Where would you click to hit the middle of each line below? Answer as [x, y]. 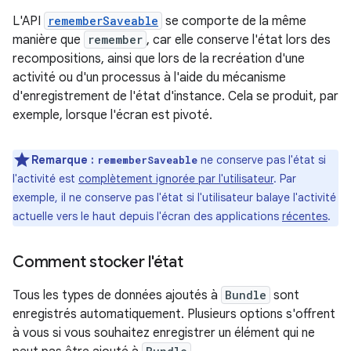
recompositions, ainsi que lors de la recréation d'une [159, 58]
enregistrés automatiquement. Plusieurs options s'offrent [174, 314]
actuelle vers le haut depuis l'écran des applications [147, 216]
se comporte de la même [234, 21]
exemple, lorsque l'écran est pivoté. [112, 115]
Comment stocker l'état [98, 262]
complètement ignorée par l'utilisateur [176, 178]
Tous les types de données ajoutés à [117, 295]
